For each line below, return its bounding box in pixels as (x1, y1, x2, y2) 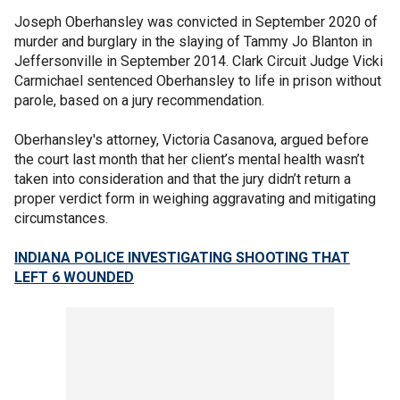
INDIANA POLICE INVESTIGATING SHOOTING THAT (14, 249, 350, 266)
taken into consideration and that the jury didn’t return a (14, 171, 351, 187)
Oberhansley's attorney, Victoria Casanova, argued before (14, 131, 369, 148)
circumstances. (14, 210, 108, 227)
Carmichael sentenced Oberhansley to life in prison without (14, 72, 381, 89)
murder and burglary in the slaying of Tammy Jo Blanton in (14, 33, 372, 50)
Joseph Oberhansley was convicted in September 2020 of (14, 13, 378, 30)
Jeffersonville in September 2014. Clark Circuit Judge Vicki (14, 53, 383, 70)
